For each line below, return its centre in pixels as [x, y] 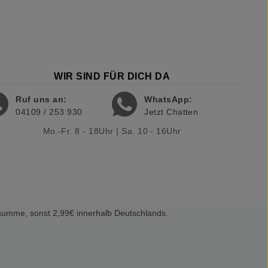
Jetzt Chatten [171, 112]
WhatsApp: [168, 99]
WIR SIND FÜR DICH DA [112, 76]
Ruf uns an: [41, 99]
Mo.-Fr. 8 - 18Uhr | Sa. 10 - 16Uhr [112, 131]
